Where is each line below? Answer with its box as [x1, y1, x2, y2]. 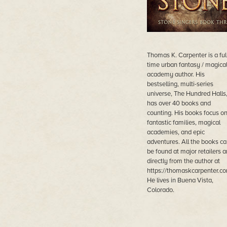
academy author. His [146, 70, 205, 79]
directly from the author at [146, 157, 220, 165]
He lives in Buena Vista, [146, 176, 213, 184]
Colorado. [146, 186, 174, 194]
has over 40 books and [146, 99, 211, 107]
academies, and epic [146, 128, 205, 136]
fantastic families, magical [146, 119, 220, 127]
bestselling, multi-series [146, 80, 213, 88]
